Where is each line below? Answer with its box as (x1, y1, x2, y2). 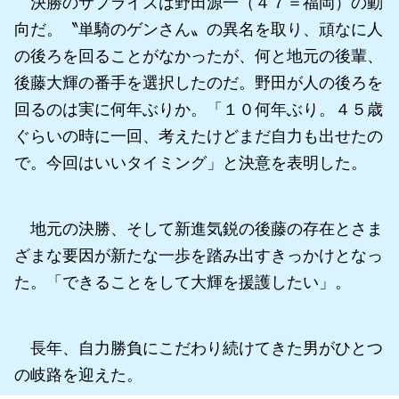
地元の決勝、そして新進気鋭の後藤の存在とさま (14, 219, 383, 238)
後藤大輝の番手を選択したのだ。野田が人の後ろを (14, 73, 383, 92)
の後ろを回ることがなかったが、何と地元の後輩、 (14, 46, 383, 65)
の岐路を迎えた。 (14, 365, 142, 384)
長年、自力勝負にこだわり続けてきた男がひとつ (14, 338, 383, 357)
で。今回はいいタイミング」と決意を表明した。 (14, 153, 367, 172)
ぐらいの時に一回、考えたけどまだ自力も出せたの (14, 126, 383, 145)
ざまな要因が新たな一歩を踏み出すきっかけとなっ (14, 246, 383, 265)
